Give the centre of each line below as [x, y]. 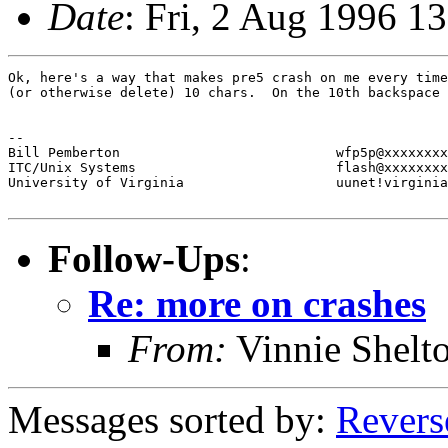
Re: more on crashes [257, 303]
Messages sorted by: [172, 419]
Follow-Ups [144, 258]
